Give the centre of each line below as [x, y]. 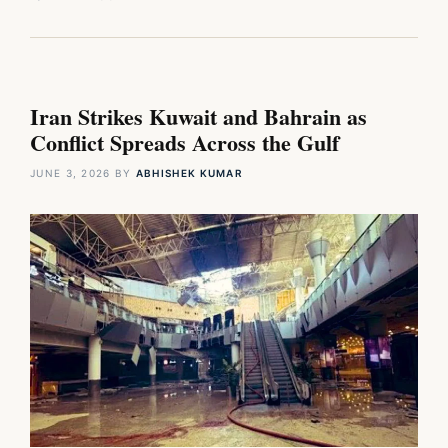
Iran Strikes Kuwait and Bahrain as [198, 116]
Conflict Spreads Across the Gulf [184, 142]
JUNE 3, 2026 [70, 172]
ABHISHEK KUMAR [189, 172]
